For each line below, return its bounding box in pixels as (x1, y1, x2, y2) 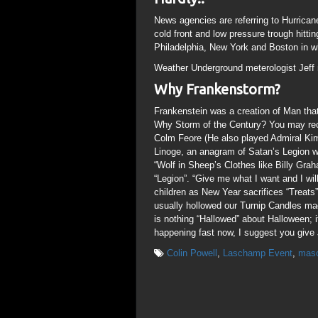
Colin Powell (167, 248, 217, 258)
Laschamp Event (223, 248, 292, 258)
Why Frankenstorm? (154, 81, 280, 97)
